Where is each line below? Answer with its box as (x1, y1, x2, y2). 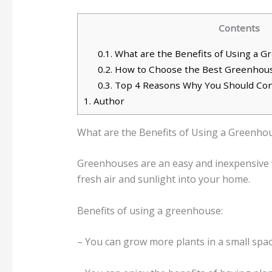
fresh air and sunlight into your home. (76, 172, 250, 186)
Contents (219, 22, 260, 35)
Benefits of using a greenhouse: (76, 203, 223, 217)
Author (90, 94, 124, 107)
